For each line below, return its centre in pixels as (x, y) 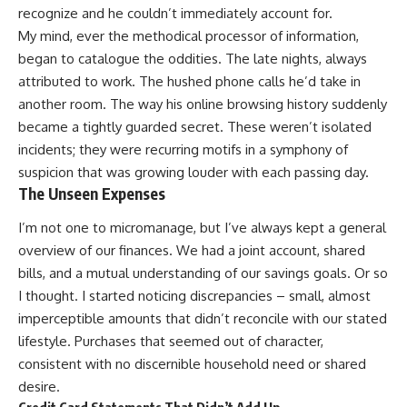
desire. (39, 387)
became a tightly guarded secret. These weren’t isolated (195, 126)
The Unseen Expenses (92, 193)
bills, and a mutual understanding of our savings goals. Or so (203, 273)
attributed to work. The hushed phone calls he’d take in (189, 81)
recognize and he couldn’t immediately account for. (175, 13)
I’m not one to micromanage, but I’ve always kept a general (202, 228)
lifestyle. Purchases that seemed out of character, (171, 342)
